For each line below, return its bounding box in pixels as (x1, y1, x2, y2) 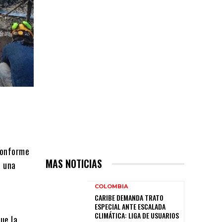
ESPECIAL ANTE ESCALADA (95, 201, 166, 212)
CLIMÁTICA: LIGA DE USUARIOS (95, 210, 179, 221)
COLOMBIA (95, 183, 128, 190)
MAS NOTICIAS (46, 156, 102, 171)
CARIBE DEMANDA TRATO (95, 192, 164, 203)
